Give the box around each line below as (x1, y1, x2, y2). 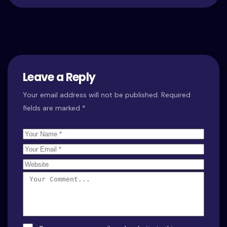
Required (161, 90, 191, 99)
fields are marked (23, 103, 82, 112)
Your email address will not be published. (23, 90, 159, 99)
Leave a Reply (23, 69, 96, 85)
